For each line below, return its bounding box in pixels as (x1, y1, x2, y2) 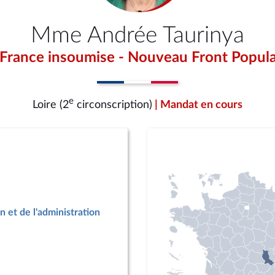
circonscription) (74, 99, 152, 110)
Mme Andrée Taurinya (31, 24, 244, 47)
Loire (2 (33, 99, 69, 110)
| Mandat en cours (155, 99, 242, 110)
